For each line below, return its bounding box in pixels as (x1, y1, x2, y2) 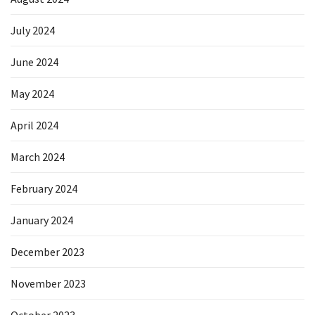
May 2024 (11, 86, 54, 101)
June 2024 (11, 55, 58, 69)
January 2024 (11, 213, 73, 227)
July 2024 (11, 23, 55, 37)
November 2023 (11, 276, 86, 290)
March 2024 (11, 150, 65, 164)
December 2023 (11, 245, 84, 259)
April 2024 (11, 118, 58, 132)
